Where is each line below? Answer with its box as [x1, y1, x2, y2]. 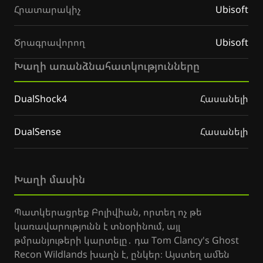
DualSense [14, 125, 61, 138]
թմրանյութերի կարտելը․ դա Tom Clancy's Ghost [14, 234, 239, 247]
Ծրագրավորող [14, 35, 85, 49]
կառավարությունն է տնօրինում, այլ [14, 220, 180, 232]
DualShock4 [14, 92, 67, 105]
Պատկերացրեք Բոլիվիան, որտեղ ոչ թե [14, 205, 202, 218]
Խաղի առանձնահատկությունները [14, 59, 200, 73]
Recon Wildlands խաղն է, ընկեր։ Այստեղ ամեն [14, 248, 230, 261]
